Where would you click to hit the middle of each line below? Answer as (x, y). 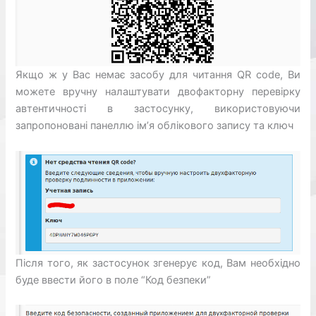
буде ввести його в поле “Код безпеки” (114, 280)
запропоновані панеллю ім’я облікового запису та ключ (155, 126)
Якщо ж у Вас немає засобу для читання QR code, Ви (158, 75)
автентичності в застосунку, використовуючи (158, 109)
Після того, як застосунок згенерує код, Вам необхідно (158, 263)
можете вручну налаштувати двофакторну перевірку (158, 92)
